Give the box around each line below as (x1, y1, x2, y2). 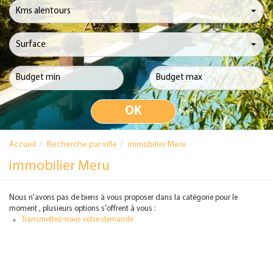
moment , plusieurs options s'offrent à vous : (9, 205, 155, 213)
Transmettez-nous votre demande (21, 216, 133, 224)
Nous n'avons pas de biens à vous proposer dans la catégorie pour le (9, 194, 238, 202)
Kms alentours (16, 6, 71, 16)
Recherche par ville (47, 140, 117, 149)
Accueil (9, 140, 36, 149)
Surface (16, 40, 46, 49)
